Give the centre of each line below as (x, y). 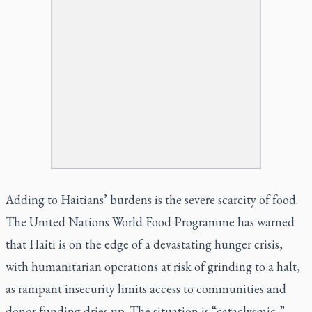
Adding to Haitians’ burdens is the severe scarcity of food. (152, 199)
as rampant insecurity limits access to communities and (146, 288)
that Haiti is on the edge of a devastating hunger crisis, (144, 244)
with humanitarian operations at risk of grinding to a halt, (153, 266)
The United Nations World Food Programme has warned (150, 221)
